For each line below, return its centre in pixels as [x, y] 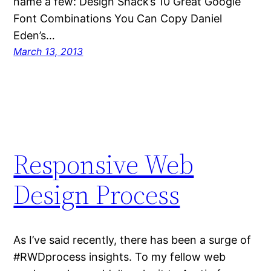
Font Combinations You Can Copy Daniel [118, 19]
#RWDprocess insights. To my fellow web [120, 257]
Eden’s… [34, 36]
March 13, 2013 [48, 52]
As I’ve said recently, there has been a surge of [132, 240]
